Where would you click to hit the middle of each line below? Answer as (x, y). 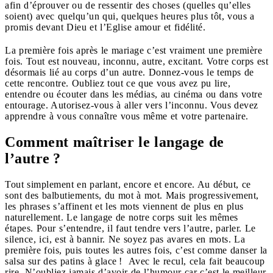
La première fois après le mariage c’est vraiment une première (133, 50)
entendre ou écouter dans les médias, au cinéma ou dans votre (133, 94)
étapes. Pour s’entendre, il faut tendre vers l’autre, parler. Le (130, 228)
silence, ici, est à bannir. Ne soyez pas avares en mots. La (125, 239)
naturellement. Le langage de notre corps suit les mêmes (122, 217)
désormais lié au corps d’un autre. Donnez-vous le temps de (129, 72)
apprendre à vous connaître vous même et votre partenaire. (127, 116)
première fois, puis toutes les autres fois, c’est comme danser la (136, 250)
